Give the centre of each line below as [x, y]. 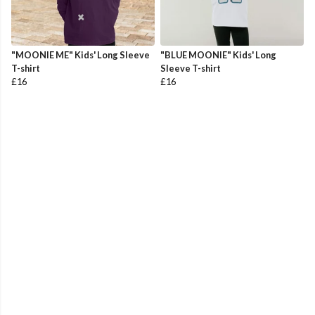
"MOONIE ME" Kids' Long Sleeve [81, 55]
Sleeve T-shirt [191, 69]
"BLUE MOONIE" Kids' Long [218, 55]
